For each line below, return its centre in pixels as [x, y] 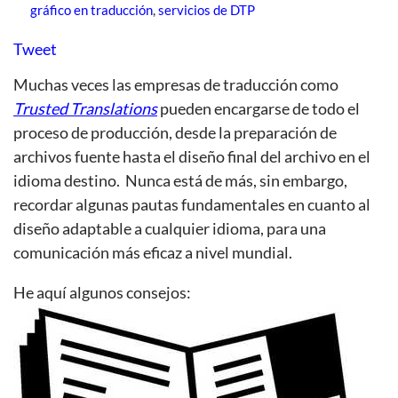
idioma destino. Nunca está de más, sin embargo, [180, 180]
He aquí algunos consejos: [102, 292]
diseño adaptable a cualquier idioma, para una [170, 228]
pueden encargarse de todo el [259, 108]
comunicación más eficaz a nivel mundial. [153, 252]
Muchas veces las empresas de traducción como [176, 84]
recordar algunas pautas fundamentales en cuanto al [192, 204]
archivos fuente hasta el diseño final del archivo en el [192, 156]
